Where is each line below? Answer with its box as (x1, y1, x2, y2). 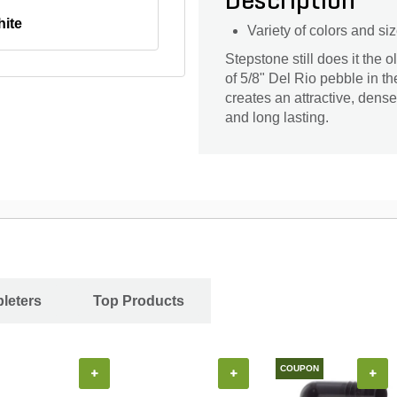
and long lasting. (225, 109, 329, 125)
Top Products (93, 292, 184, 308)
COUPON (280, 362, 319, 373)
